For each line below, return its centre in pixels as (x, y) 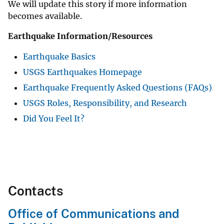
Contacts (35, 190)
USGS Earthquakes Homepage (82, 72)
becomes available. (45, 16)
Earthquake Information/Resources (80, 36)
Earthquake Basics (59, 56)
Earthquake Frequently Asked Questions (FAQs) (117, 87)
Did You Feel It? (54, 118)
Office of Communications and (93, 213)
